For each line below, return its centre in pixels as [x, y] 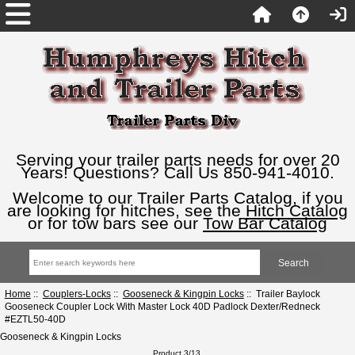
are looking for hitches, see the [126, 210]
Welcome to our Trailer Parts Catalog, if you [177, 198]
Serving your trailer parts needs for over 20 [177, 160]
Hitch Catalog [297, 210]
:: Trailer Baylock [282, 293]
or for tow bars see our [115, 223]
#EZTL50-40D [35, 319]
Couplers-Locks [76, 293]
